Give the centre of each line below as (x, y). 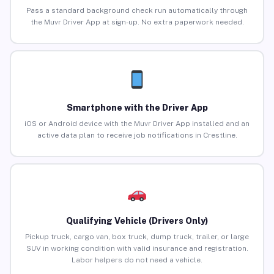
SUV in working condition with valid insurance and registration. (137, 249)
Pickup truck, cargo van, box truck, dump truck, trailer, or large (137, 237)
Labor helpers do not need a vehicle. (137, 260)
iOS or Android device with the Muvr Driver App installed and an (137, 124)
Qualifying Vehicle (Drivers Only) (137, 221)
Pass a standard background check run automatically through (137, 11)
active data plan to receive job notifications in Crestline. (137, 135)
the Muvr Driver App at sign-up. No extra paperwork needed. (137, 22)
